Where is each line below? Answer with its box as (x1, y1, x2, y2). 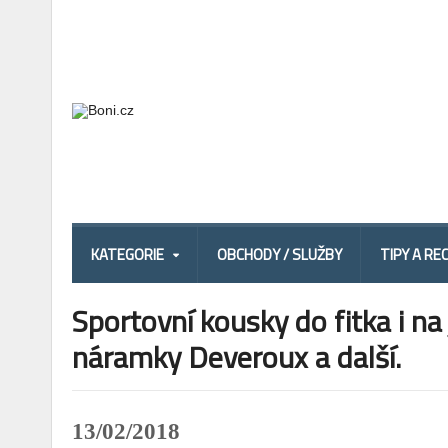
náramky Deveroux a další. (72, 334, 401, 380)
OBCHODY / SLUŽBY (217, 243, 342, 266)
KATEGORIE (91, 243, 164, 266)
